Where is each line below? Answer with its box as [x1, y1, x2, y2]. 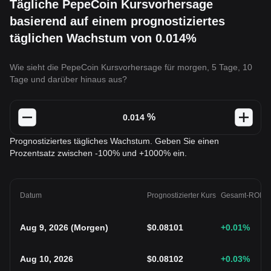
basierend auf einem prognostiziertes [10, 15, 225, 28]
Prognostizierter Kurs [147, 191, 216, 200]
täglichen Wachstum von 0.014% [10, 31, 197, 45]
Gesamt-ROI [221, 191, 261, 200]
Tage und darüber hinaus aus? [10, 74, 127, 84]
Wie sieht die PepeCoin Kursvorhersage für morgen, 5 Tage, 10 [10, 62, 252, 72]
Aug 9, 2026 [20, 223, 68, 232]
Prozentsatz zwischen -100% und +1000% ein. [10, 148, 187, 158]
